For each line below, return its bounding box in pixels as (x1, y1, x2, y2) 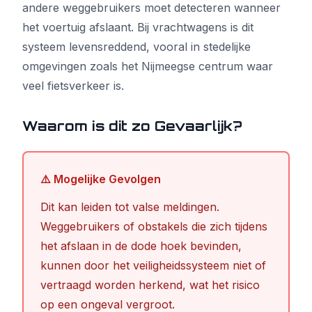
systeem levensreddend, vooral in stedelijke (22, 40, 251, 54)
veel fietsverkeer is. (22, 79, 124, 93)
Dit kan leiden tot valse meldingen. (40, 200, 219, 214)
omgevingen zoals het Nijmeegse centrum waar (22, 59, 273, 73)
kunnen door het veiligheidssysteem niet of (40, 258, 266, 272)
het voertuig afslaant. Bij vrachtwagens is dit (22, 20, 253, 34)
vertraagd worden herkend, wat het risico (40, 278, 260, 292)
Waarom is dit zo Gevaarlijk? (22, 118, 242, 134)
